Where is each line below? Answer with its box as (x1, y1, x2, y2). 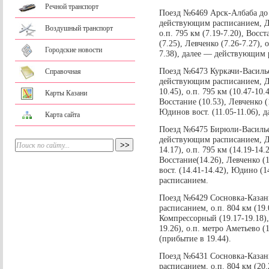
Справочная (45, 67, 81, 76)
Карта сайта (45, 110, 80, 119)
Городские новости (45, 46, 102, 54)
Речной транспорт (45, 2, 98, 11)
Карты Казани (45, 89, 87, 97)
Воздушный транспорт (45, 24, 113, 32)
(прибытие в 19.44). (159, 234, 231, 244)
